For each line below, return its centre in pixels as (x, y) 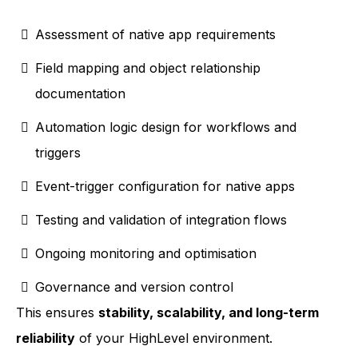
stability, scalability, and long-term (209, 313)
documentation (80, 94)
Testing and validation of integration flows (161, 220)
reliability (46, 338)
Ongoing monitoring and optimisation (146, 254)
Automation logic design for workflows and (166, 127)
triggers (58, 153)
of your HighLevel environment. (174, 338)
